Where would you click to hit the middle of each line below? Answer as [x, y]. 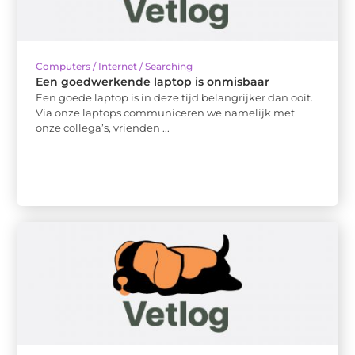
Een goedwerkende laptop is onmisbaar [153, 82]
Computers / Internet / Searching [115, 67]
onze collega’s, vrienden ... [103, 128]
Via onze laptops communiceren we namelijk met [166, 113]
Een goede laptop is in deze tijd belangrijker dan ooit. [175, 98]
